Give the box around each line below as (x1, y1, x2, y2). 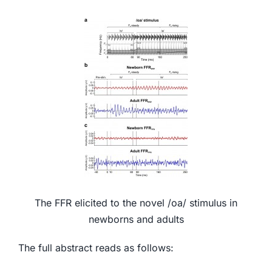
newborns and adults (88, 213, 184, 225)
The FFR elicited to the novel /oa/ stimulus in (35, 197, 237, 209)
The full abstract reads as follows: (18, 242, 174, 254)
